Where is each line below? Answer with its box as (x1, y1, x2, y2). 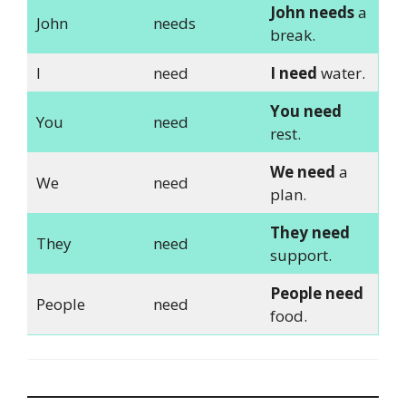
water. (316, 63, 365, 84)
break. (269, 24, 315, 46)
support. (269, 245, 332, 266)
